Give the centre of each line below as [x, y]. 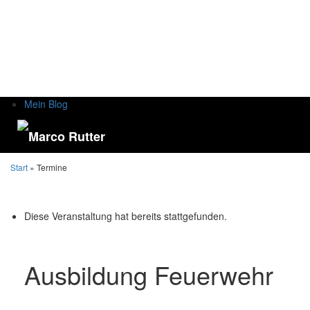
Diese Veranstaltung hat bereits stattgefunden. [126, 216]
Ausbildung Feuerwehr [149, 275]
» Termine [47, 167]
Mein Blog [46, 104]
